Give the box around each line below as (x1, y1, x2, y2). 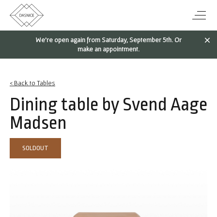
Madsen (10, 112, 67, 134)
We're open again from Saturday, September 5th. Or (35, 36, 182, 44)
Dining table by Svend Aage (10, 94, 207, 115)
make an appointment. (77, 45, 139, 53)
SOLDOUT (22, 144, 48, 152)
